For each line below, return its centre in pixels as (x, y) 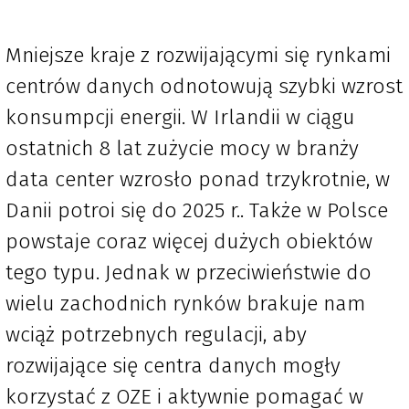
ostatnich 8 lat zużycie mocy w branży (182, 148)
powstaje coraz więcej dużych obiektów (189, 241)
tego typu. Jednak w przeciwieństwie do (189, 273)
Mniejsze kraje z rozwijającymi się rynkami (198, 55)
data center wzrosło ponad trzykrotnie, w (198, 179)
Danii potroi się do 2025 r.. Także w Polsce (197, 210)
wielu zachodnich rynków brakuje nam (185, 304)
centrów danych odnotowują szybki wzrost (204, 86)
